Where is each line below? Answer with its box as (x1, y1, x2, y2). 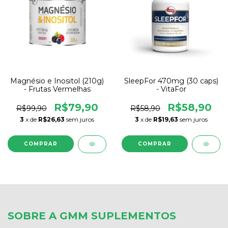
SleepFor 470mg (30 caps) (124, 76, 218, 85)
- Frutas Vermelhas (23, 84, 91, 94)
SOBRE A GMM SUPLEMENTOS (8, 209, 176, 222)
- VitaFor (156, 84, 186, 94)
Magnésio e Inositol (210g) (10, 76, 104, 85)
